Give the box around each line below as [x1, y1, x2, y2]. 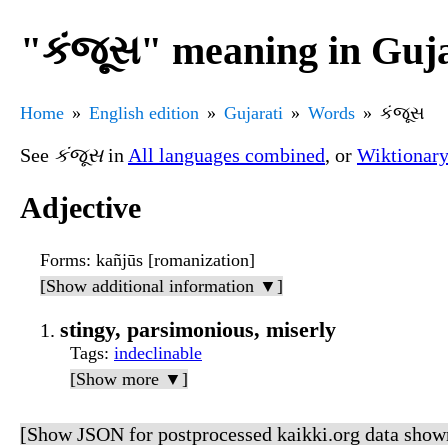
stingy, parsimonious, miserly [60, 317, 336, 343]
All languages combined [128, 143, 325, 166]
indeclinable [114, 343, 202, 364]
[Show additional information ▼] [40, 276, 283, 297]
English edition [89, 102, 199, 123]
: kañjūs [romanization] [86, 250, 255, 271]
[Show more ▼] [70, 369, 188, 390]
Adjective [20, 191, 141, 225]
